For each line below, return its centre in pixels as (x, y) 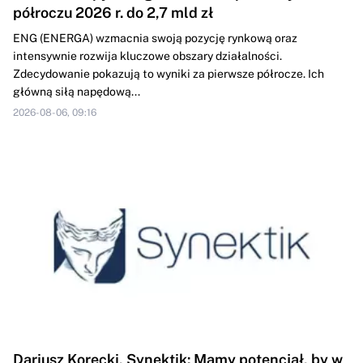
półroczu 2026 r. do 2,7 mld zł (113, 13)
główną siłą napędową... (77, 92)
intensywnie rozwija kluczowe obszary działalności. (147, 56)
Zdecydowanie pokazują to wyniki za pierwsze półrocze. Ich (169, 74)
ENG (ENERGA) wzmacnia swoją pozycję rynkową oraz (155, 38)
